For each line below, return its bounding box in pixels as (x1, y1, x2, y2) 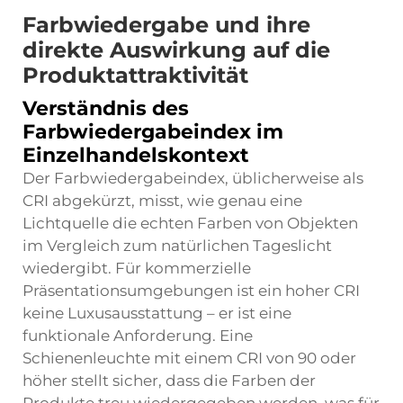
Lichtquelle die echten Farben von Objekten (22, 214, 358, 232)
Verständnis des (22, 96, 189, 121)
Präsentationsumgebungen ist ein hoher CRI (22, 282, 360, 300)
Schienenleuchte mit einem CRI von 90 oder (22, 349, 356, 367)
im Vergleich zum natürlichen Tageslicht (22, 237, 332, 255)
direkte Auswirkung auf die (22, 37, 330, 63)
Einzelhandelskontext (22, 143, 249, 167)
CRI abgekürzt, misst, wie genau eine (22, 192, 302, 210)
